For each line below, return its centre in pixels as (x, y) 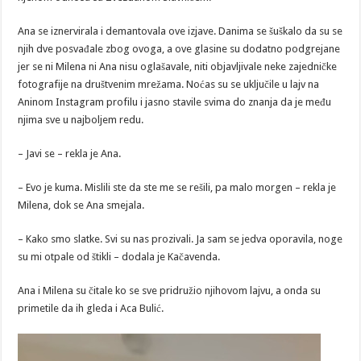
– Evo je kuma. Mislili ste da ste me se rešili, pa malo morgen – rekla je (177, 188)
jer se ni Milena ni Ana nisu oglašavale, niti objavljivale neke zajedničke (178, 67)
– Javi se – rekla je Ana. (70, 154)
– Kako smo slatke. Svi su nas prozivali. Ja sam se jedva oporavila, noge (180, 239)
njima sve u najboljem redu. (81, 120)
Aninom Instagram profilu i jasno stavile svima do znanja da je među (175, 102)
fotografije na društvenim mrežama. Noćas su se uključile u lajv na (169, 85)
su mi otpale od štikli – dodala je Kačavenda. (119, 257)
